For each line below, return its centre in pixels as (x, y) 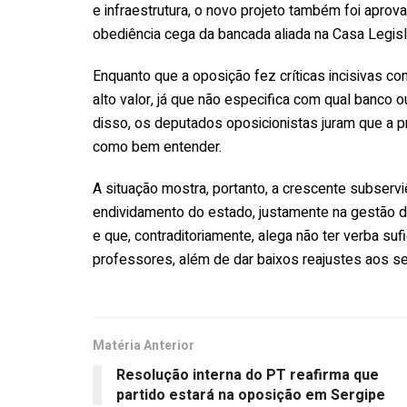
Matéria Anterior (144, 345)
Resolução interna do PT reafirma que (248, 375)
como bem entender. (157, 147)
